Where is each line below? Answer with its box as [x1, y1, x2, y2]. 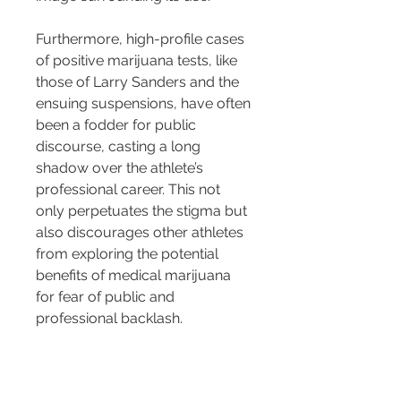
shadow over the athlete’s [36, 158, 207, 176]
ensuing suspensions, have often [36, 94, 254, 112]
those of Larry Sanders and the [36, 73, 243, 90]
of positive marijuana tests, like [36, 51, 241, 69]
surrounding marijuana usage [36, 373, 235, 391]
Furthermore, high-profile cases [36, 30, 248, 47]
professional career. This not [36, 180, 224, 198]
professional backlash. [36, 309, 183, 327]
